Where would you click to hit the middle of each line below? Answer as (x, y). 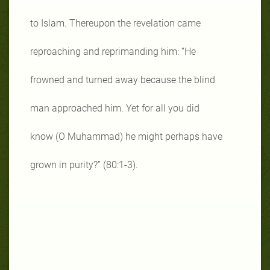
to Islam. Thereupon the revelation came (115, 23)
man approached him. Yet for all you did (115, 108)
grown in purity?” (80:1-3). (84, 165)
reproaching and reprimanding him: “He (113, 51)
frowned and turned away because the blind (123, 80)
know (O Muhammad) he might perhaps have (126, 136)
